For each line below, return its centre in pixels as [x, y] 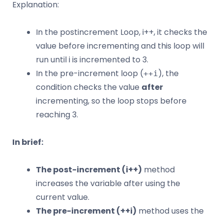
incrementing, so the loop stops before [111, 101]
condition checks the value [89, 87]
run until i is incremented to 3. [92, 60]
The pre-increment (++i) [86, 211]
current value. [63, 197]
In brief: [28, 142]
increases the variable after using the [108, 184]
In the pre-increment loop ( [90, 74]
